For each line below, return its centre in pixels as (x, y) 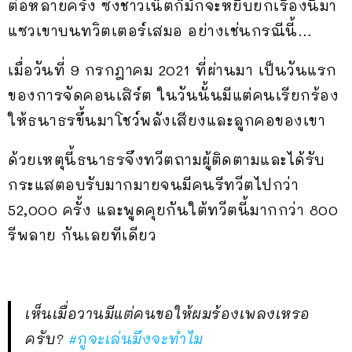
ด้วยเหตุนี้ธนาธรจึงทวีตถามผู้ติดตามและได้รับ (167, 159)
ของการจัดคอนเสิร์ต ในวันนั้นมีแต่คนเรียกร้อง (173, 95)
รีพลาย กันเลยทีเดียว (82, 235)
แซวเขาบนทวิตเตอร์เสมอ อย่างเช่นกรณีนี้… (159, 30)
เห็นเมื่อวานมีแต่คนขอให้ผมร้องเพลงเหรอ (168, 313)
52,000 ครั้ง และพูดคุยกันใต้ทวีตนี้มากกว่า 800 (173, 209)
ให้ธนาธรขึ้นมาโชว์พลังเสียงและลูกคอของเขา (167, 120)
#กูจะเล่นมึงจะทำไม (136, 338)
